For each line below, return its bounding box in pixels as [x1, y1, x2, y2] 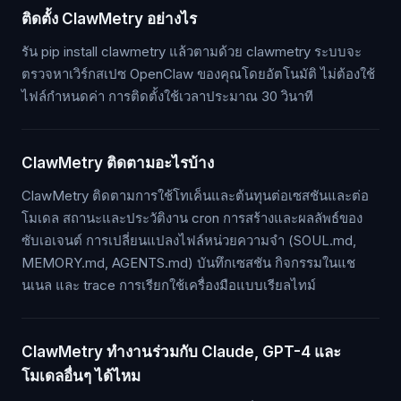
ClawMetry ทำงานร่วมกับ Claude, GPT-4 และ [21, 343, 341, 362]
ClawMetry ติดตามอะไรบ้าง [21, 154, 214, 173]
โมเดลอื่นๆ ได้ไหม [21, 367, 141, 386]
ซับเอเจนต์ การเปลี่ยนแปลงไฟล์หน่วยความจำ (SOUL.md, [21, 232, 356, 250]
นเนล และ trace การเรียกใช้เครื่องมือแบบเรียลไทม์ [21, 277, 316, 294]
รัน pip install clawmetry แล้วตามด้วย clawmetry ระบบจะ [21, 43, 362, 61]
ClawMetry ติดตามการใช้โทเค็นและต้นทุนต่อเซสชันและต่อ [21, 187, 369, 205]
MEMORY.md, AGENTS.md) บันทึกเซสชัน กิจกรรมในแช [21, 254, 355, 272]
